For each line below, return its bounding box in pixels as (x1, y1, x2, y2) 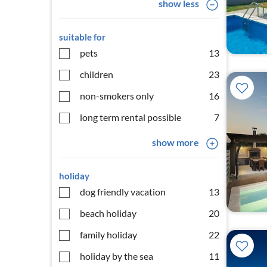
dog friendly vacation (80, 186, 166, 197)
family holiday (80, 229, 137, 240)
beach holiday (80, 207, 136, 219)
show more (151, 136, 199, 148)
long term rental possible (80, 111, 181, 123)
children (80, 69, 113, 80)
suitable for (59, 32, 105, 42)
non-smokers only (80, 90, 154, 101)
